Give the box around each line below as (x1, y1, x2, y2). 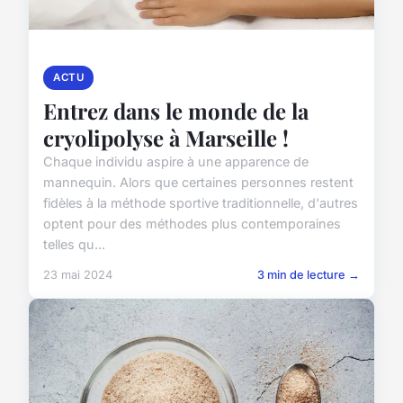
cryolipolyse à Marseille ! (43, 123, 289, 153)
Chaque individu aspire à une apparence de (43, 154, 309, 170)
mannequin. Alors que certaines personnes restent (43, 175, 354, 191)
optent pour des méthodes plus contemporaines (43, 216, 341, 232)
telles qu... (43, 237, 105, 253)
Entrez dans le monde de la (43, 96, 309, 126)
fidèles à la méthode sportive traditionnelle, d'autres (43, 195, 358, 211)
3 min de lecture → (257, 268, 360, 282)
